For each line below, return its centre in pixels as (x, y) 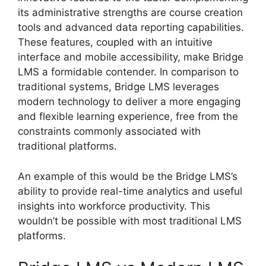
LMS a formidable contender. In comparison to (128, 72)
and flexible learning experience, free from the (128, 117)
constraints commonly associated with (109, 132)
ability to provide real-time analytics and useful (130, 191)
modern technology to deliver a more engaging (129, 102)
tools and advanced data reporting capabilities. (131, 28)
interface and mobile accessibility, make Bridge (131, 57)
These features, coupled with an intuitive (115, 42)
